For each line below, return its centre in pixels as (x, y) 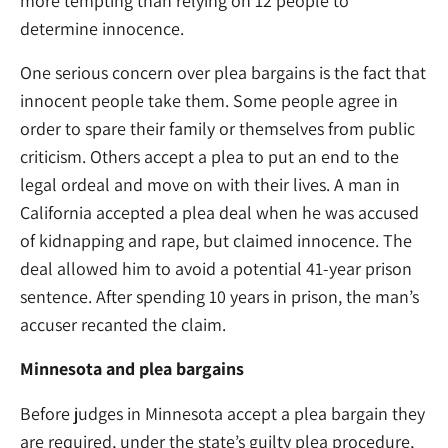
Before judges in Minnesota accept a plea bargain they (222, 413)
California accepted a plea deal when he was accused (219, 213)
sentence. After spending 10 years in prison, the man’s (219, 297)
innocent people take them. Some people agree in (209, 101)
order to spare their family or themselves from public (217, 129)
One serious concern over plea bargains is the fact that (223, 73)
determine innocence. (102, 29)
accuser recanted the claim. (123, 325)
